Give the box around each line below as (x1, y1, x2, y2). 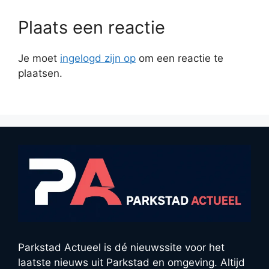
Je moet (18, 52, 60, 65)
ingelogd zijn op (60, 52, 136, 65)
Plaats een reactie (18, 17, 165, 38)
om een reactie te (136, 52, 223, 65)
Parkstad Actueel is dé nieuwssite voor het (18, 241, 225, 253)
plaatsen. (18, 67, 62, 80)
